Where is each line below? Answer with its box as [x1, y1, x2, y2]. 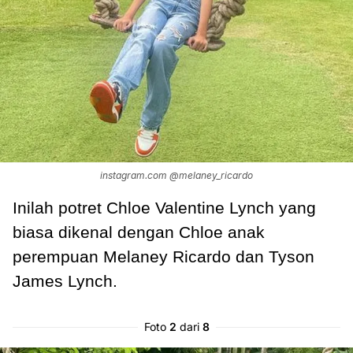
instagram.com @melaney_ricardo [100, 169, 253, 182]
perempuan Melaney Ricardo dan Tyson [13, 247, 314, 266]
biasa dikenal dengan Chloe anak [13, 223, 265, 242]
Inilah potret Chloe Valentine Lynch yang [13, 199, 316, 217]
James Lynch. [13, 272, 117, 291]
